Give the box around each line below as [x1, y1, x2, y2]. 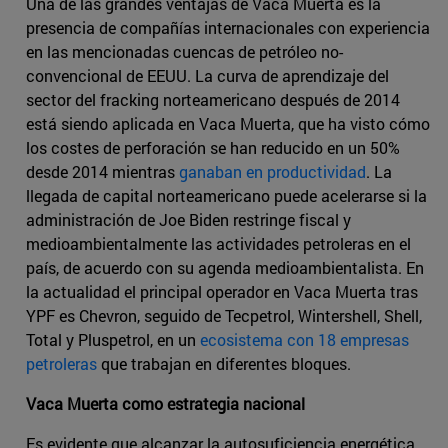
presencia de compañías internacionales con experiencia [26, 17, 430, 39]
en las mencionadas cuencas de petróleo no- [26, 41, 343, 63]
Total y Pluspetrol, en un [26, 329, 200, 351]
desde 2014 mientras [26, 161, 179, 183]
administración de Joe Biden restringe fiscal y [26, 209, 351, 231]
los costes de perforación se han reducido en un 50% [26, 137, 400, 159]
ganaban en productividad [179, 161, 366, 183]
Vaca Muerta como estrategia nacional [26, 393, 305, 415]
